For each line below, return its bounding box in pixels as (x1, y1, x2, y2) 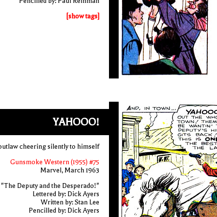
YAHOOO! (52, 116, 99, 128)
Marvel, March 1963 (40, 166, 99, 174)
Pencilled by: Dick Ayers (28, 206, 99, 215)
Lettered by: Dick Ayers (32, 190, 99, 198)
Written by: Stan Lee (40, 198, 99, 206)
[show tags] (66, 12, 99, 20)
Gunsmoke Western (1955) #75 (10, 158, 99, 166)
